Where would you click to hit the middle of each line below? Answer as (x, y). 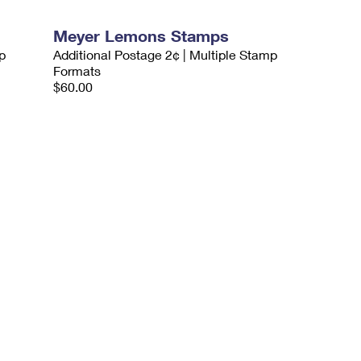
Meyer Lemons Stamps (141, 35)
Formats (77, 71)
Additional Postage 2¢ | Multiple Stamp (166, 54)
